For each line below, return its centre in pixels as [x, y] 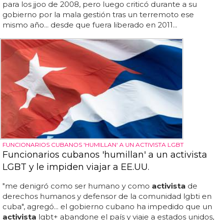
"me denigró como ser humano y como [77, 186]
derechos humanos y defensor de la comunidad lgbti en [107, 196]
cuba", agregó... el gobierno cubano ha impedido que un [107, 206]
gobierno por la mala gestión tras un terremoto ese [98, 15]
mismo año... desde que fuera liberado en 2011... [90, 25]
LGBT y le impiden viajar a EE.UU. [76, 167]
